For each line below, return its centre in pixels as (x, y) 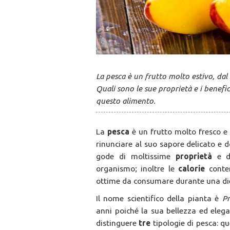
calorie (194, 169)
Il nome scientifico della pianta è (159, 198)
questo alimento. (126, 101)
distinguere (118, 223)
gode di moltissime (136, 156)
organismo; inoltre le (137, 169)
